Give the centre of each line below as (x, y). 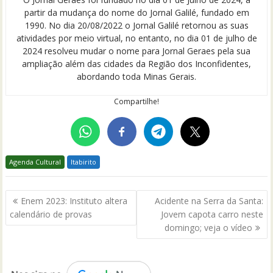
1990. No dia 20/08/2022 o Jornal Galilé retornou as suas (136, 25)
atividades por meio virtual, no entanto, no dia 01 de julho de (136, 38)
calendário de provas (51, 214)
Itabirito (84, 161)
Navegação (42, 197)
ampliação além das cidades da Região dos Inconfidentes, (136, 63)
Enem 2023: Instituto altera (74, 201)
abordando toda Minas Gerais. (136, 76)
